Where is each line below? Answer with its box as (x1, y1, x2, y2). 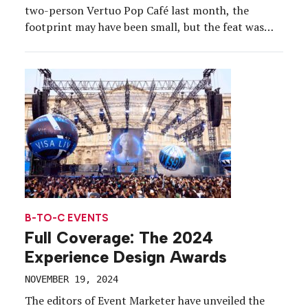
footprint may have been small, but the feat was (25, 19, 264, 34)
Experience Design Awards (25, 247, 227, 267)
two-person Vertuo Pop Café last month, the (25, 2, 249, 18)
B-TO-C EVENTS (25, 211, 109, 224)
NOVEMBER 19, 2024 (25, 274, 118, 285)
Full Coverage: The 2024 (25, 228, 213, 248)
